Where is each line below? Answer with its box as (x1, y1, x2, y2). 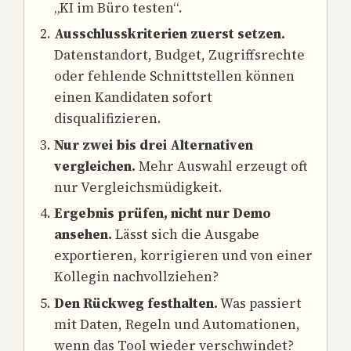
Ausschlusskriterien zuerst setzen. (53, 24, 285, 44)
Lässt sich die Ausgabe (111, 225, 259, 244)
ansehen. (53, 225, 112, 244)
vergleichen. (53, 156, 136, 175)
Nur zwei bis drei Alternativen (53, 135, 253, 154)
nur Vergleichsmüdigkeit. (53, 177, 223, 197)
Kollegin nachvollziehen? (53, 267, 219, 287)
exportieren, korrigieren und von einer (53, 246, 313, 266)
